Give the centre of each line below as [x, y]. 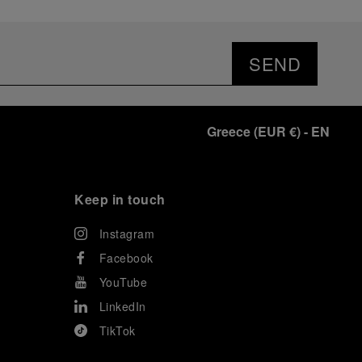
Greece [229, 132]
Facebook [126, 258]
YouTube [123, 282]
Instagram [126, 234]
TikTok [117, 331]
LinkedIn [122, 307]
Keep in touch [120, 200]
